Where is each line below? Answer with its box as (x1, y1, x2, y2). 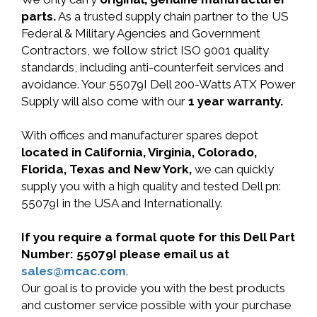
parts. (21, 9, 56, 23)
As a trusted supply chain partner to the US (56, 9, 289, 23)
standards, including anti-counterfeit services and (21, 60, 284, 74)
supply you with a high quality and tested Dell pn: (21, 179, 281, 193)
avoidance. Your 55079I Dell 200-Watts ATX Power (21, 77, 296, 91)
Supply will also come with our (21, 94, 188, 108)
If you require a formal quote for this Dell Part (21, 230, 295, 244)
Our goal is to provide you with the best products (21, 281, 285, 295)
